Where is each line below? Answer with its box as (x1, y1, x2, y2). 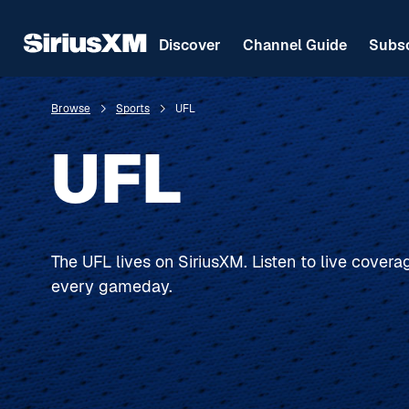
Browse (51, 101, 90, 116)
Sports (116, 101, 150, 116)
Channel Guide (243, 36, 347, 55)
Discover (159, 36, 221, 55)
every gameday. (51, 276, 177, 297)
